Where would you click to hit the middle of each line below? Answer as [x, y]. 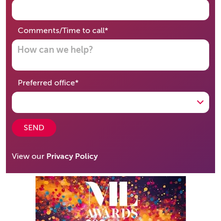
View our [29, 156]
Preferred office [46, 83]
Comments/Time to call [61, 31]
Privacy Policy [72, 156]
